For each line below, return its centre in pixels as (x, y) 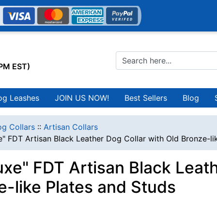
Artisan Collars (71, 127)
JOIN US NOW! (82, 98)
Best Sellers (146, 98)
